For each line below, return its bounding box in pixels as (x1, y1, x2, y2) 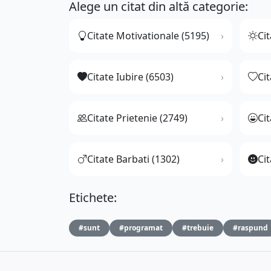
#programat (119, 223, 163, 233)
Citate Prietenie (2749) (87, 111, 188, 125)
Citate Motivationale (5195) (87, 29, 209, 43)
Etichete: (69, 189, 117, 206)
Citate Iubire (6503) (87, 70, 174, 84)
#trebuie (182, 223, 214, 233)
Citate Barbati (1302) (87, 152, 180, 166)
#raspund (233, 223, 268, 233)
